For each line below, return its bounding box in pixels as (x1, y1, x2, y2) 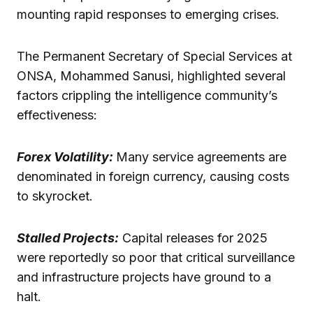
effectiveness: (17, 107, 97, 122)
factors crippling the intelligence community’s (17, 87, 277, 103)
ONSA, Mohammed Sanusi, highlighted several (17, 68, 286, 83)
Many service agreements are (116, 149, 286, 164)
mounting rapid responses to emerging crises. (17, 6, 279, 22)
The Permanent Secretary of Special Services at (17, 48, 292, 64)
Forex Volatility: (17, 149, 116, 164)
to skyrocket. (17, 188, 93, 203)
